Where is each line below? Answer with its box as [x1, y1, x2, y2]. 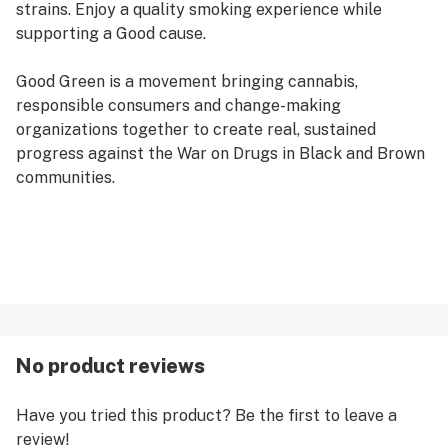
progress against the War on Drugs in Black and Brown [16, 144, 425, 163]
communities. [16, 168, 115, 187]
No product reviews [16, 354, 205, 378]
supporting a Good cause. [16, 24, 206, 43]
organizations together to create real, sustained [16, 120, 376, 139]
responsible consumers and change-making [16, 96, 341, 115]
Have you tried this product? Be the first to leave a [16, 406, 397, 425]
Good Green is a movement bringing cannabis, [16, 72, 358, 91]
